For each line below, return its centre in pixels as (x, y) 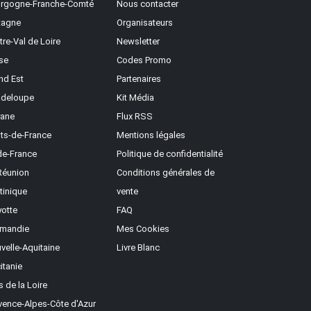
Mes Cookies (143, 228)
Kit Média (135, 97)
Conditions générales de (166, 172)
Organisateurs (145, 22)
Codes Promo (144, 60)
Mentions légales (151, 135)
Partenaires (139, 78)
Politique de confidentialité (170, 153)
